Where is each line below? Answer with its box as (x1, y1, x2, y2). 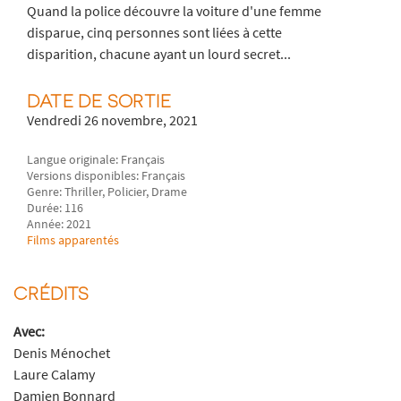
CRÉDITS (13, 281, 90, 303)
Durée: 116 (27, 199, 84, 216)
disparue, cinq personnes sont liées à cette (27, 23, 283, 42)
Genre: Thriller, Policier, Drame (27, 183, 188, 200)
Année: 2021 (27, 215, 92, 232)
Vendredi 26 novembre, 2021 (27, 111, 199, 130)
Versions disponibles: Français (27, 166, 186, 183)
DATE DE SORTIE (27, 90, 171, 112)
